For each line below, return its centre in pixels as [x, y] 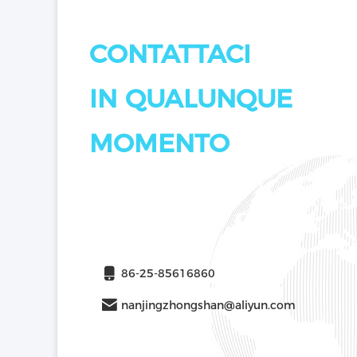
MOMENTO [159, 143]
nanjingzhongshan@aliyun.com [208, 305]
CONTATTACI [170, 54]
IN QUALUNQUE [191, 98]
